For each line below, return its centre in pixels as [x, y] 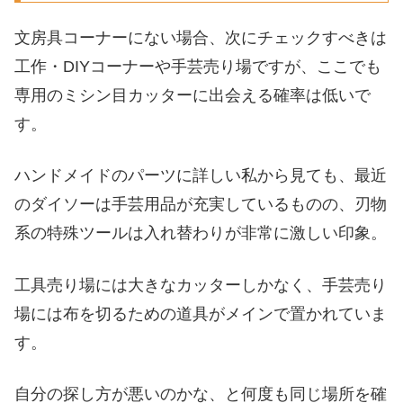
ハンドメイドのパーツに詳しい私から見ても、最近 [201, 176]
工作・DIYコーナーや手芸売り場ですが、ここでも [198, 67]
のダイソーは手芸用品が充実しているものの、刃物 [201, 205]
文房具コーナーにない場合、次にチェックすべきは [201, 38]
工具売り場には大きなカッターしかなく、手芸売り [201, 285]
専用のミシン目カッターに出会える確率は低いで [193, 96]
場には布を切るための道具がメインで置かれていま [201, 313]
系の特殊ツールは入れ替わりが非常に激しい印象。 [201, 233]
